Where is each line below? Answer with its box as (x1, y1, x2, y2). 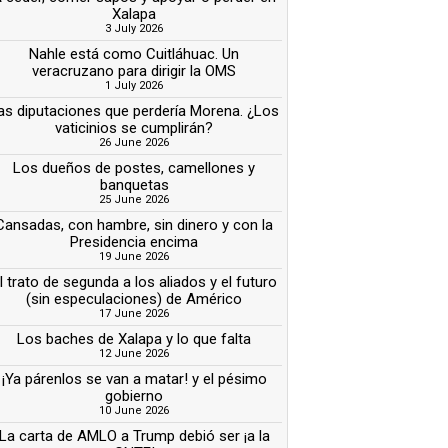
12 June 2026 (99, 346, 170, 360)
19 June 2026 (99, 249, 170, 263)
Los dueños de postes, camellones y (13, 158, 256, 177)
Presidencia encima (70, 232, 199, 251)
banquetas (99, 175, 169, 194)
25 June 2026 (99, 192, 170, 206)
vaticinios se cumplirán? (55, 118, 214, 137)
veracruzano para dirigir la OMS (32, 61, 237, 80)
